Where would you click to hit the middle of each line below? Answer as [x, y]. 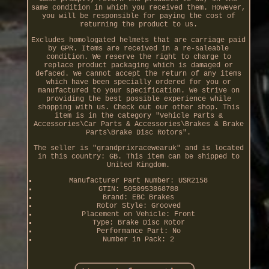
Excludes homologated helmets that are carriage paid [139, 41]
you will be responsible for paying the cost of [138, 17]
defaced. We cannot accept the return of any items [139, 74]
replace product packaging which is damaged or [139, 66]
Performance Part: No [138, 231]
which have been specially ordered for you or [138, 83]
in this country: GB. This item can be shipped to [138, 157]
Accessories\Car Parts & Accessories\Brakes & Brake [138, 125]
